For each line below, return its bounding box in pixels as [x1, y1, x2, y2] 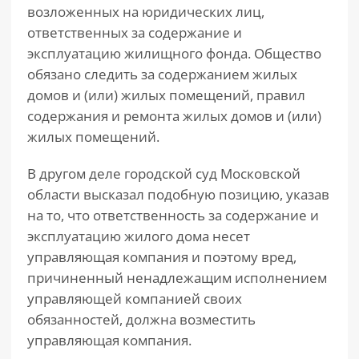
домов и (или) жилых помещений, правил [27, 86, 305, 104]
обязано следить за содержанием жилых [27, 65, 297, 83]
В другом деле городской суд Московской [27, 164, 301, 183]
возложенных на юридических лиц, [27, 2, 264, 21]
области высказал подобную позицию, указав [27, 185, 329, 204]
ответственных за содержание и [27, 23, 242, 42]
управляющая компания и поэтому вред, [27, 248, 296, 266]
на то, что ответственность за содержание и [27, 206, 319, 224]
